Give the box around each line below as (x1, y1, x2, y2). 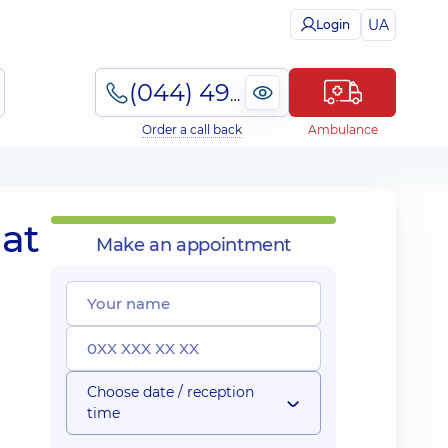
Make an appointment (95, 234, 292, 256)
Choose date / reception (87, 383, 254, 401)
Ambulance (307, 122, 378, 137)
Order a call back (142, 122, 242, 137)
